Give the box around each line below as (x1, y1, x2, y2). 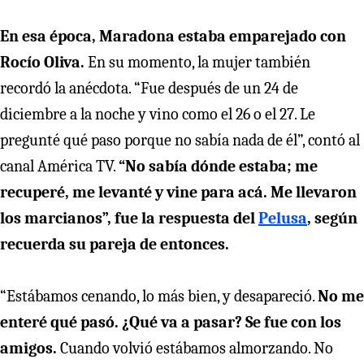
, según (307, 208, 357, 227)
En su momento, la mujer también (88, 52, 310, 71)
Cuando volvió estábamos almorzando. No (60, 338, 333, 357)
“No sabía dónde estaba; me (119, 156, 318, 175)
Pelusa (258, 208, 307, 227)
